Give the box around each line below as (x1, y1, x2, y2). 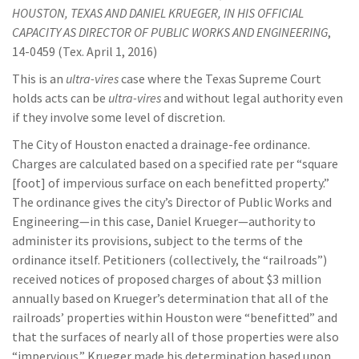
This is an (12, 71, 66, 87)
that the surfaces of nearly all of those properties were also (12, 329, 339, 345)
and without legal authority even (161, 90, 343, 106)
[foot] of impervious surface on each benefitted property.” (12, 175, 329, 191)
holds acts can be (12, 90, 108, 106)
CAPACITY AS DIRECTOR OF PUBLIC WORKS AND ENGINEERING (12, 24, 328, 40)
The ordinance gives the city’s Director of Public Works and (12, 194, 332, 210)
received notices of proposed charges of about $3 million (12, 271, 321, 287)
